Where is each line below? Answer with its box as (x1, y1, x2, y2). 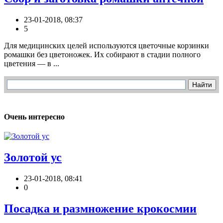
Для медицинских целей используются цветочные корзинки (4, 41, 209, 50)
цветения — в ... (4, 59, 59, 68)
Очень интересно (4, 112, 65, 121)
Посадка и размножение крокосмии (4, 202, 197, 216)
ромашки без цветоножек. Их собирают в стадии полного (4, 50, 201, 59)
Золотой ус (4, 151, 62, 164)
